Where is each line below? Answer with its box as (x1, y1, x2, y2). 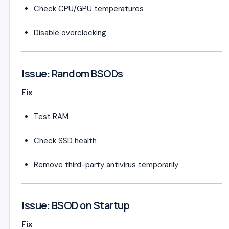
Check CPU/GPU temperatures (34, 4, 144, 14)
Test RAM (34, 111, 68, 122)
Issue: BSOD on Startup (21, 198, 129, 212)
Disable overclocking (34, 28, 106, 38)
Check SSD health (34, 135, 97, 146)
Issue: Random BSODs (21, 66, 123, 80)
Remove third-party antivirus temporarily (34, 159, 178, 170)
